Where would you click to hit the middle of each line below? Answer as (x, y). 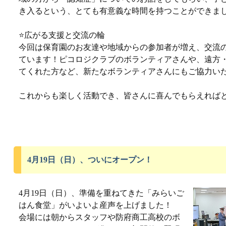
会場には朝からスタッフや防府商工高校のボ (99, 217)
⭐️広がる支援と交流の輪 (62, 35)
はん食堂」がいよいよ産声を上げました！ (95, 205)
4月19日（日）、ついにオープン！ (90, 160)
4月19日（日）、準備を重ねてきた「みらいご (101, 193)
